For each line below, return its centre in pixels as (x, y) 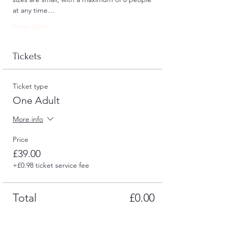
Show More (31, 26)
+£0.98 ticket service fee (51, 165)
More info (28, 119)
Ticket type (30, 86)
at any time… (34, 10)
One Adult (36, 100)
